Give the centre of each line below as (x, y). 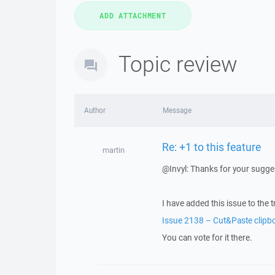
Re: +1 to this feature (211, 146)
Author (95, 110)
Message (177, 110)
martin (113, 150)
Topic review (178, 64)
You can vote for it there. (207, 238)
